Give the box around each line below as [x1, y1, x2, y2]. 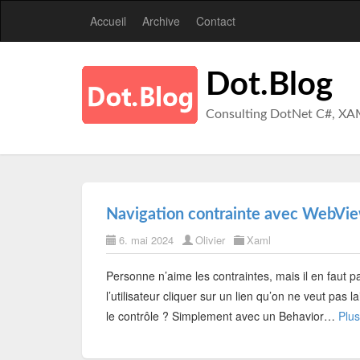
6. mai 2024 [119, 232, 174, 247]
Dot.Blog [206, 69, 333, 101]
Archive [142, 13, 180, 29]
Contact [196, 13, 235, 29]
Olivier [195, 232, 225, 247]
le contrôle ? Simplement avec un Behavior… [106, 308, 338, 324]
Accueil [90, 13, 126, 29]
